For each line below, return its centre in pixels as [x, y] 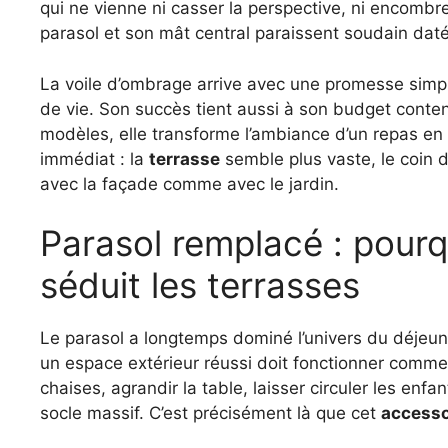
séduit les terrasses [200, 285]
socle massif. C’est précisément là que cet [210, 413]
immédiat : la [94, 158]
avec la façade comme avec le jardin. [189, 183]
